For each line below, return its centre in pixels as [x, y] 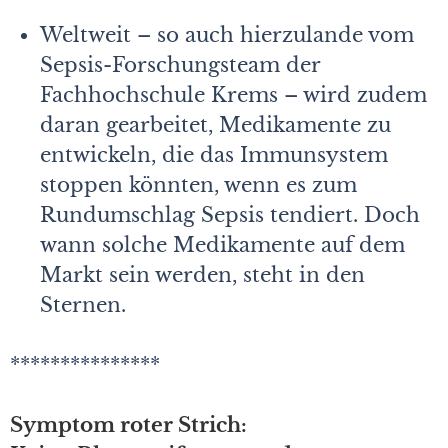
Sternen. [83, 304]
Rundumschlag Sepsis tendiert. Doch [230, 214]
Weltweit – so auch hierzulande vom [227, 34]
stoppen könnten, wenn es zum [198, 184]
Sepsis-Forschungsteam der [180, 64]
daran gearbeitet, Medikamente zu [215, 124]
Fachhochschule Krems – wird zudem [233, 94]
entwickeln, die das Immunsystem [214, 154]
